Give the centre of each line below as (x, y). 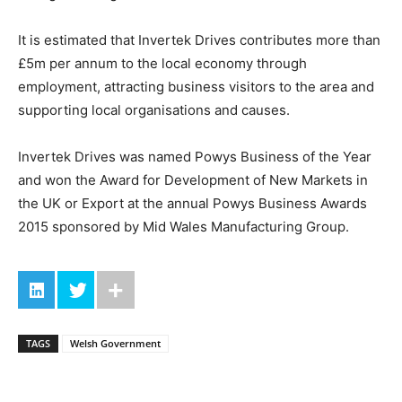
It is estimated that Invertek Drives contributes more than (199, 39)
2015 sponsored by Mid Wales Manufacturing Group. (184, 226)
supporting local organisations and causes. (154, 109)
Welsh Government (115, 343)
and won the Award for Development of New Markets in (193, 179)
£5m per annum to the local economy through (162, 63)
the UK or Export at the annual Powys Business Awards (192, 203)
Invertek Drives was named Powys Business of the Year (195, 156)
